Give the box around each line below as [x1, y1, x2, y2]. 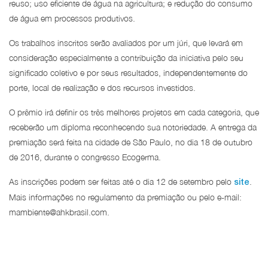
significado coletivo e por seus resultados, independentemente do [9, 68, 248, 78]
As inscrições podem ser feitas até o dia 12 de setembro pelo [9, 176, 234, 187]
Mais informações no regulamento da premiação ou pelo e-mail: [9, 192, 242, 202]
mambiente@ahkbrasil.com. [9, 207, 109, 217]
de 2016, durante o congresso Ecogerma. [9, 152, 161, 162]
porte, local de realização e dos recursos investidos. [9, 83, 196, 93]
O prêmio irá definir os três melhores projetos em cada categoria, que [9, 107, 259, 117]
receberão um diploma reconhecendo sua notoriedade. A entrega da [9, 122, 257, 132]
